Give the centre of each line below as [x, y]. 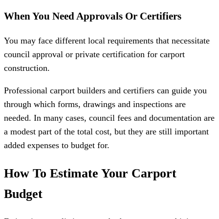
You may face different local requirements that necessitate [107, 41]
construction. [27, 68]
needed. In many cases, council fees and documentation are [109, 118]
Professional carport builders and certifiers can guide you [105, 90]
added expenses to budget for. [57, 145]
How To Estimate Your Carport [90, 173]
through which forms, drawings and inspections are [95, 104]
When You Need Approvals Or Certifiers [93, 16]
